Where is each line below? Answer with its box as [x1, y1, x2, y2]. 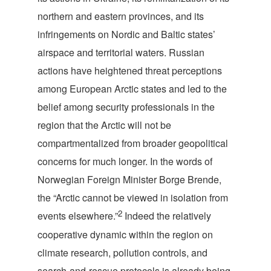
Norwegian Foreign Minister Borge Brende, [38, 172, 221, 186]
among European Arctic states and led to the [38, 82, 227, 96]
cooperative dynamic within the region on [38, 227, 213, 241]
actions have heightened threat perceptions [38, 64, 222, 77]
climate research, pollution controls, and [38, 246, 207, 260]
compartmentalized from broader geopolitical [38, 136, 228, 150]
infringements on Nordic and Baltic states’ [38, 27, 215, 41]
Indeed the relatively [122, 209, 211, 223]
